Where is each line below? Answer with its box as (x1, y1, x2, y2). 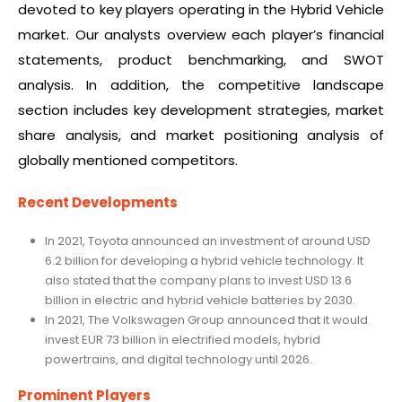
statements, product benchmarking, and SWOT (18, 50, 384, 70)
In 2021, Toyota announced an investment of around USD (44, 232, 371, 250)
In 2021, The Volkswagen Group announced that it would (44, 311, 368, 329)
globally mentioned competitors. (18, 151, 241, 170)
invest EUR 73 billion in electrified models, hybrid (44, 331, 320, 349)
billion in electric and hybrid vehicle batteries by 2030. (44, 292, 355, 310)
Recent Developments (18, 192, 180, 212)
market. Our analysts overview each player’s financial (18, 25, 384, 45)
